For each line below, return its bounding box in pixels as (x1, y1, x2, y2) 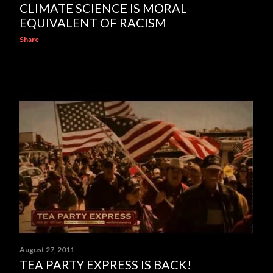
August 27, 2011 (19, 245, 74, 254)
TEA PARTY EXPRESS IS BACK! (19, 257, 191, 272)
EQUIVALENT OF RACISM (19, 15, 166, 30)
